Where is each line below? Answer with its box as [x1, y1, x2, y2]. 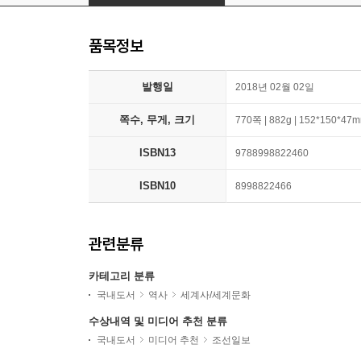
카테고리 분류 [89, 270, 155, 283]
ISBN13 [139, 147, 176, 160]
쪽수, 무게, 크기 [119, 114, 195, 127]
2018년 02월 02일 [235, 81, 314, 93]
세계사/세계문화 [180, 289, 251, 301]
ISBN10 [139, 180, 176, 193]
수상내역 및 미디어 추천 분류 [89, 315, 227, 328]
